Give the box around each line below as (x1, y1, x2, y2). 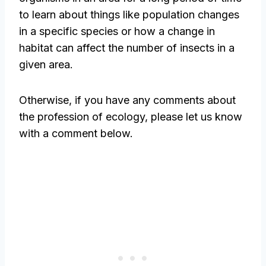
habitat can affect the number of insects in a (19, 42, 235, 55)
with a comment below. (19, 127, 133, 140)
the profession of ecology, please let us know (19, 110, 242, 123)
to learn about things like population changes (19, 8, 239, 21)
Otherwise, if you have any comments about (19, 94, 236, 107)
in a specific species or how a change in (19, 25, 215, 38)
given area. (19, 58, 73, 71)
